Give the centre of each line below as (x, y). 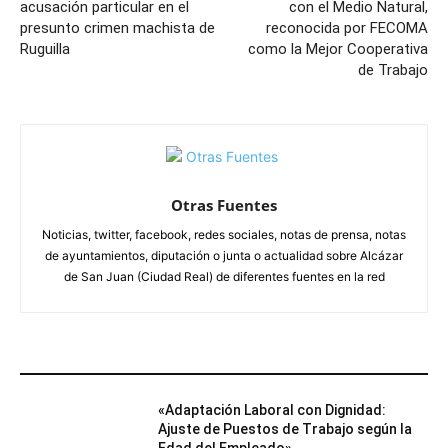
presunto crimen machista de (117, 27)
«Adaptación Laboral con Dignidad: (272, 409)
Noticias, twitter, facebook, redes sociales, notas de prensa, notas (224, 234)
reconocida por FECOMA (346, 27)
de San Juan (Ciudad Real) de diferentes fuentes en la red (224, 276)
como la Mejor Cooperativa (337, 48)
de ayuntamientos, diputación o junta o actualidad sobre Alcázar (224, 255)
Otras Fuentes (224, 204)
